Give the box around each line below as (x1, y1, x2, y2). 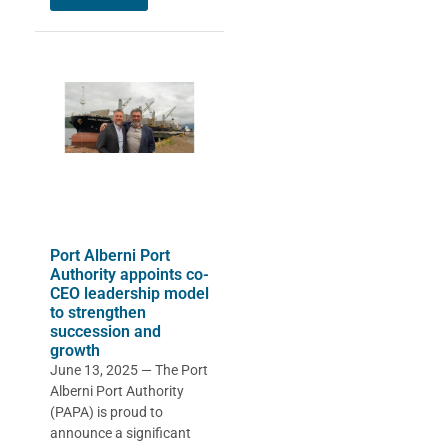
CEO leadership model (50, 283, 209, 303)
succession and (50, 321, 161, 341)
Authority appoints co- (50, 264, 209, 284)
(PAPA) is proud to (50, 403, 163, 420)
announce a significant (50, 424, 191, 441)
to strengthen (50, 302, 146, 322)
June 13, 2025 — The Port (50, 361, 208, 378)
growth (50, 340, 100, 360)
